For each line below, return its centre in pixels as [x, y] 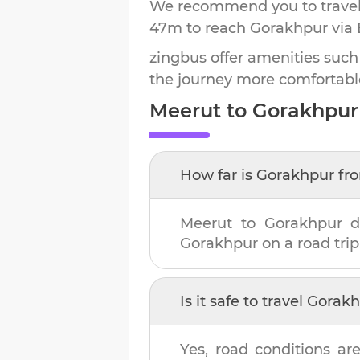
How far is [218, 175]
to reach [216, 28]
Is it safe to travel [243, 301]
